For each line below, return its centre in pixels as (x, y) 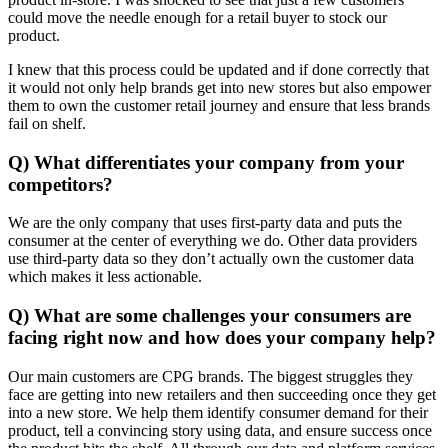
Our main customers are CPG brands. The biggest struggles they (210, 376)
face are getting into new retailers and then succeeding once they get (222, 394)
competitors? (60, 184)
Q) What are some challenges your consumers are (209, 315)
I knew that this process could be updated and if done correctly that (218, 69)
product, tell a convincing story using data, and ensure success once (220, 430)
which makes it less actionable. (105, 277)
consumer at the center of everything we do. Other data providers (212, 241)
